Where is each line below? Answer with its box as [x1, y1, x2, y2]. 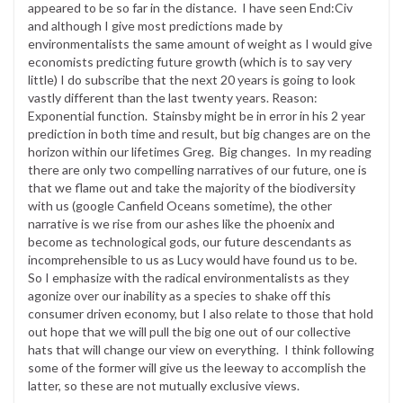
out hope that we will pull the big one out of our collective [28, 323, 351, 339]
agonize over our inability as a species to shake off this [28, 287, 331, 303]
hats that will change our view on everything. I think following [28, 341, 374, 357]
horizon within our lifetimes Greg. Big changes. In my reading [28, 143, 372, 159]
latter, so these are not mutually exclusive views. [28, 377, 302, 393]
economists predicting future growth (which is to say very [28, 53, 352, 69]
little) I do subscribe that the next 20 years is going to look [28, 71, 355, 87]
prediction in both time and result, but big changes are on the [28, 125, 371, 141]
